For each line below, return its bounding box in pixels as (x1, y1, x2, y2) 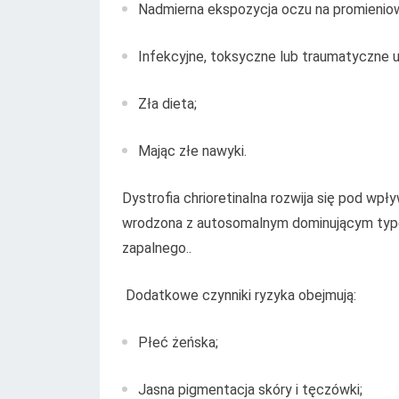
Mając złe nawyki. (138, 142, 247, 159)
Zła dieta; (138, 94, 197, 112)
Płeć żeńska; (138, 333, 218, 351)
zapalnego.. (122, 239, 191, 256)
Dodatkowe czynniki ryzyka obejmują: (122, 286, 356, 304)
